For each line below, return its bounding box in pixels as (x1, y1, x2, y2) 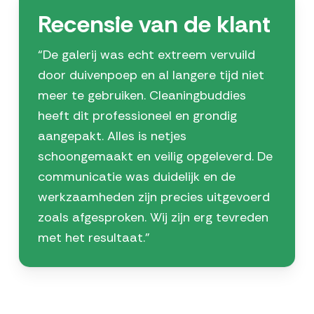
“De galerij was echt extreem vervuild (37, 46, 255, 63)
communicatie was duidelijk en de (37, 168, 235, 185)
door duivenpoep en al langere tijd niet (37, 66, 264, 83)
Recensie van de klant (37, 8, 271, 40)
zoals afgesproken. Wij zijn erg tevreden (37, 208, 268, 226)
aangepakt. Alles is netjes (37, 127, 186, 144)
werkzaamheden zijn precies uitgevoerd (37, 188, 270, 205)
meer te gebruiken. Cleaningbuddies (37, 86, 246, 104)
